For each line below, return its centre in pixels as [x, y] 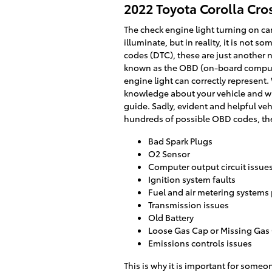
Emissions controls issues [200, 243]
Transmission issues [189, 204]
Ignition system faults [192, 179]
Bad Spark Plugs [180, 141]
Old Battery [171, 217]
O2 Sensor [169, 153]
